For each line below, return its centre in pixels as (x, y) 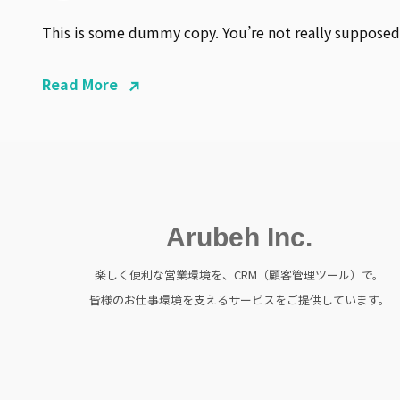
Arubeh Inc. (240, 237)
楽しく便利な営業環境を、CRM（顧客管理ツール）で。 (240, 275)
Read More (79, 84)
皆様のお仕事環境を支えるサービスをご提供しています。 (239, 300)
